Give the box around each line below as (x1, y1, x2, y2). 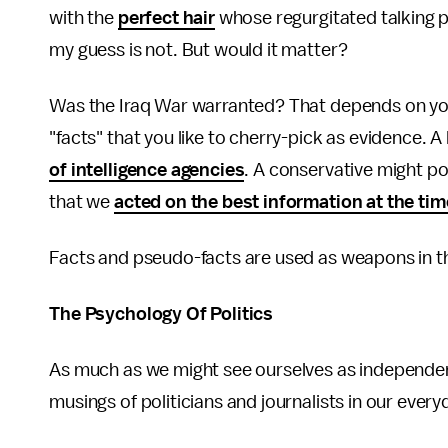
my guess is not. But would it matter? (49, 40, 348, 60)
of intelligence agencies (49, 160, 245, 180)
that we (49, 192, 114, 212)
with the (49, 8, 118, 28)
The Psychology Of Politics (49, 304, 274, 324)
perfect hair (117, 8, 215, 28)
